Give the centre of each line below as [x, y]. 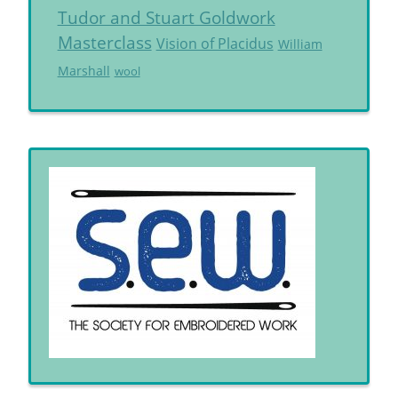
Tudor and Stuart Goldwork [166, 18]
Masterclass [104, 43]
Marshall [84, 71]
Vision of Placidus [215, 44]
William [300, 44]
